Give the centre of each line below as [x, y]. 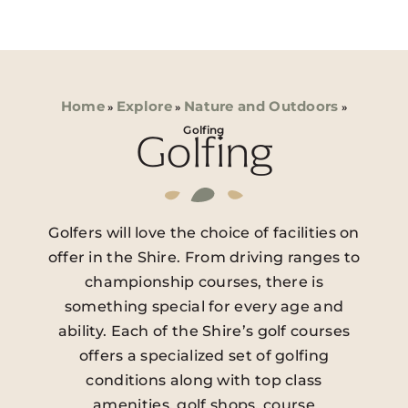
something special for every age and [204, 307]
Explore [144, 106]
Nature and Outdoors [261, 106]
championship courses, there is [204, 282]
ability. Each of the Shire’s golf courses [204, 331]
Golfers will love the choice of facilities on [204, 233]
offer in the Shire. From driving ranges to [204, 258]
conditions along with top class [204, 381]
